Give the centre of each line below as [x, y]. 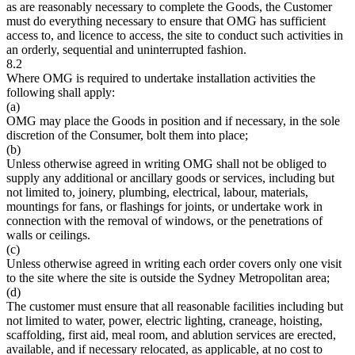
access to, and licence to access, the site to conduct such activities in [175, 36]
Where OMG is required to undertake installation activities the [161, 78]
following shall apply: [61, 93]
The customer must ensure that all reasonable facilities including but [175, 307]
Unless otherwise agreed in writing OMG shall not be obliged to [166, 164]
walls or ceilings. [48, 235]
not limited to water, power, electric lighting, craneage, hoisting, [164, 321]
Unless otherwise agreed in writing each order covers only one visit [174, 264]
